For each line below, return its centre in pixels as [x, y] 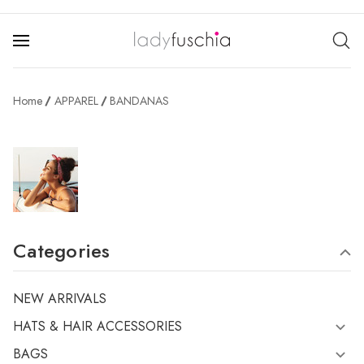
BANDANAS [140, 101]
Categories [62, 251]
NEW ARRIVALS [60, 299]
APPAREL [76, 101]
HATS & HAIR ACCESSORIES [97, 326]
